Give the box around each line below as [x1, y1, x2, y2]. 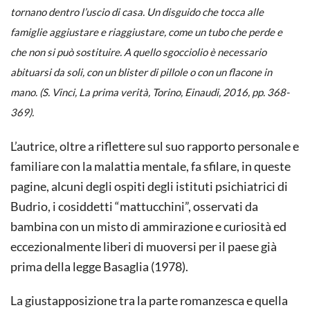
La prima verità [79, 85, 148, 98]
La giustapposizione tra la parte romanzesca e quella [10, 292, 288, 308]
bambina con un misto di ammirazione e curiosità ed [10, 218, 286, 234]
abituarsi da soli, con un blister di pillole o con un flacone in [10, 65, 272, 78]
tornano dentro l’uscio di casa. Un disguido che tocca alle [10, 5, 264, 18]
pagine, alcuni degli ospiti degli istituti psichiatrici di [10, 178, 288, 194]
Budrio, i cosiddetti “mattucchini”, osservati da [10, 198, 258, 214]
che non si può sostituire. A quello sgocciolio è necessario [10, 45, 266, 58]
